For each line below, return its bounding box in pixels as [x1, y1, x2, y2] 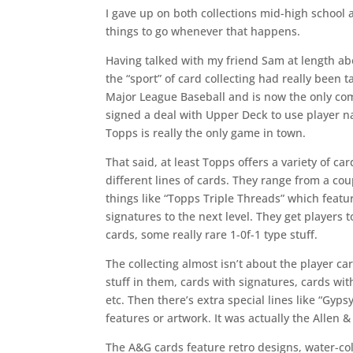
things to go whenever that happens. [106, 24, 301, 39]
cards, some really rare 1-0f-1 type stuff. [106, 227, 318, 242]
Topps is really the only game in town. [106, 125, 307, 140]
